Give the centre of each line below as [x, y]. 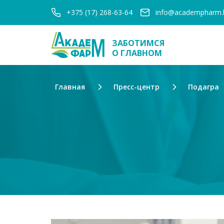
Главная [70, 87]
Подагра [203, 87]
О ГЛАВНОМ [137, 53]
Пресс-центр [136, 87]
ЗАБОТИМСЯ [138, 43]
